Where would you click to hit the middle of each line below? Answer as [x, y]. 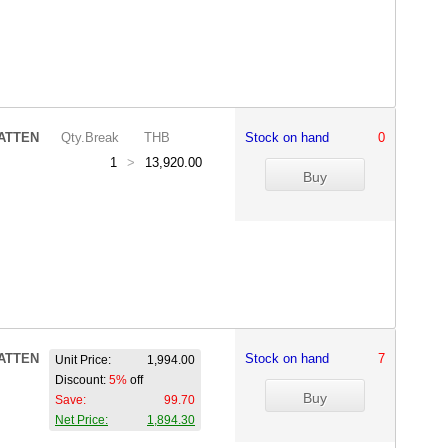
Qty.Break [90, 137]
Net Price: [81, 420]
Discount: [82, 380]
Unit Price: [83, 360]
